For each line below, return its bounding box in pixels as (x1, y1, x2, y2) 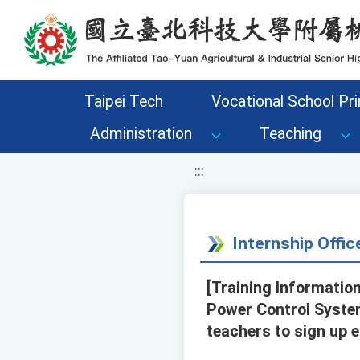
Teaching (260, 125, 321, 143)
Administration (90, 125, 192, 143)
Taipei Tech (84, 92, 163, 111)
